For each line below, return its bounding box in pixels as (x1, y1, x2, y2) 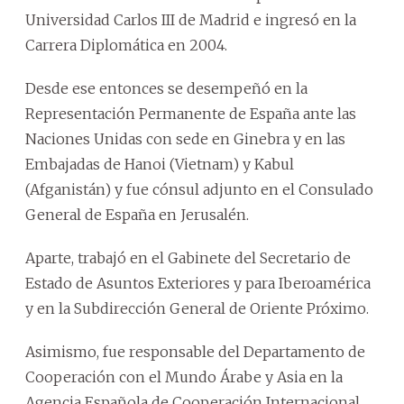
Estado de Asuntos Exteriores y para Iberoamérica (25, 273, 371, 292)
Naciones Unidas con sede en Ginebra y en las (25, 129, 345, 148)
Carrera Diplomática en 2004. (25, 35, 227, 54)
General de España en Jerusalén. (25, 205, 249, 224)
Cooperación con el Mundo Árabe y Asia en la (25, 367, 343, 386)
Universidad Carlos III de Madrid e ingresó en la (25, 10, 356, 29)
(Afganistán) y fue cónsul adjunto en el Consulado (25, 179, 373, 198)
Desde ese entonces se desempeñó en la (25, 78, 308, 97)
